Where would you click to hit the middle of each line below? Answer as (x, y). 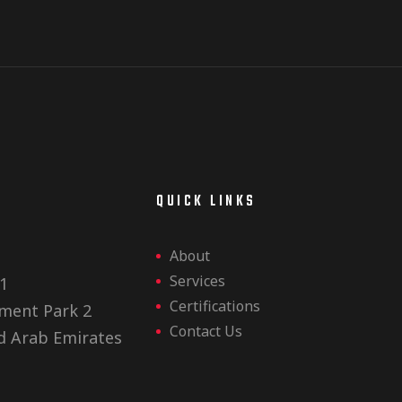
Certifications (215, 306)
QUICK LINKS (206, 202)
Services (198, 281)
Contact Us (206, 332)
